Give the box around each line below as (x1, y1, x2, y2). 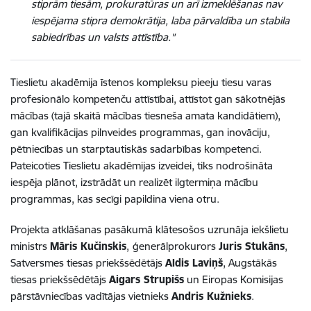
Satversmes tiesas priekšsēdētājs (10, 255, 162, 269)
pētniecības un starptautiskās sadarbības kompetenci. (10, 142, 262, 155)
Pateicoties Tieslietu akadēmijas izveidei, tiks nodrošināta (10, 158, 273, 172)
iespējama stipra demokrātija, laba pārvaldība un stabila (31, 13, 289, 27)
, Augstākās (223, 255, 277, 269)
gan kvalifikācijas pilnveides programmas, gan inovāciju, (10, 125, 270, 139)
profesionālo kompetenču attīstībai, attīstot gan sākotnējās (10, 92, 285, 106)
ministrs (10, 239, 47, 253)
